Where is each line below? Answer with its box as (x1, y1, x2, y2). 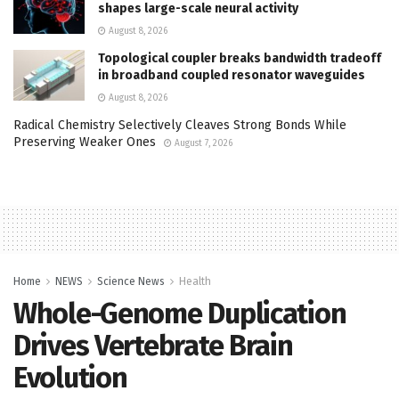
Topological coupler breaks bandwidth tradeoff (98, 50, 381, 66)
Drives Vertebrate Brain (13, 328, 293, 362)
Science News (97, 274, 165, 288)
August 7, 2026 (172, 137, 232, 149)
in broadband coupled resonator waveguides (98, 67, 365, 83)
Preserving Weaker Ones (13, 134, 156, 150)
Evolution (13, 360, 127, 395)
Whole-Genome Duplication (13, 296, 346, 330)
